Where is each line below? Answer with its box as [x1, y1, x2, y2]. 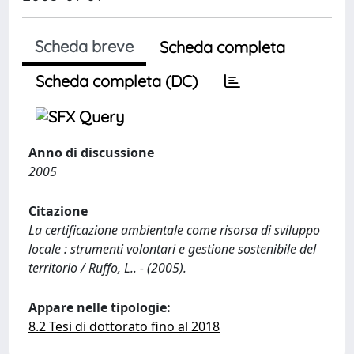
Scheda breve [35, 36, 134, 56]
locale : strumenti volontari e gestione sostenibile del [28, 240, 316, 258]
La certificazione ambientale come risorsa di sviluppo [28, 221, 320, 239]
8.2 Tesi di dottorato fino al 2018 [28, 318, 220, 335]
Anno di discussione [28, 144, 154, 161]
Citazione [28, 202, 88, 220]
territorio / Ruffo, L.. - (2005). [28, 259, 186, 277]
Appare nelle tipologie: [28, 299, 171, 316]
